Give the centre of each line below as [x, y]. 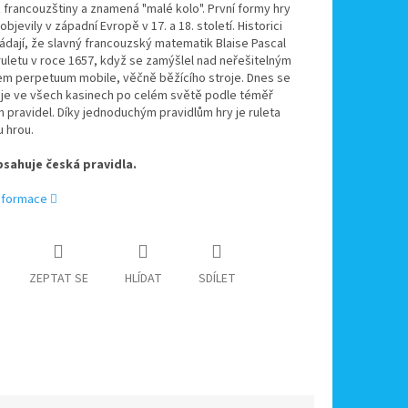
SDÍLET [217, 279]
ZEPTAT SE [58, 279]
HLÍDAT [143, 279]
